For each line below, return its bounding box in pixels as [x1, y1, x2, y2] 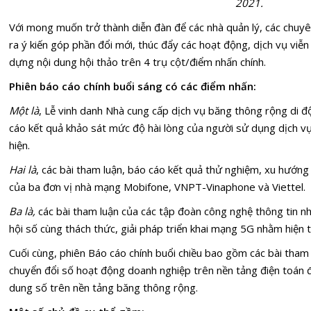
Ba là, [9, 203, 35, 218]
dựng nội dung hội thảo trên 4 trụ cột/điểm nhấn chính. [9, 54, 266, 69]
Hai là [9, 162, 36, 176]
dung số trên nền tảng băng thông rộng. [9, 280, 198, 294]
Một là [9, 103, 39, 117]
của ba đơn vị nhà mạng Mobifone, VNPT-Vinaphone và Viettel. [9, 179, 305, 194]
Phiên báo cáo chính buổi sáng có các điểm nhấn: [9, 78, 256, 93]
